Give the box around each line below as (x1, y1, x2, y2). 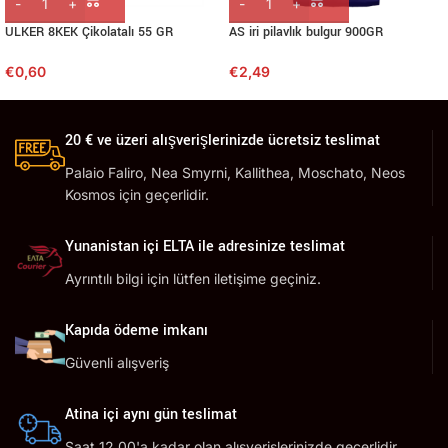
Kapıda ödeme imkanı (65, 320, 208, 341)
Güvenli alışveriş (65, 354, 169, 371)
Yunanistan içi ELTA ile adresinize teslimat (65, 236, 345, 257)
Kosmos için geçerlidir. (65, 186, 209, 203)
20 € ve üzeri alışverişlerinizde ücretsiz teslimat (65, 130, 380, 151)
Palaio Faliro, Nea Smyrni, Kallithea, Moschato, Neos (65, 164, 405, 181)
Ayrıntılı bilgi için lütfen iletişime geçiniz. (65, 270, 321, 287)
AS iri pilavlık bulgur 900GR (229, 23, 383, 41)
